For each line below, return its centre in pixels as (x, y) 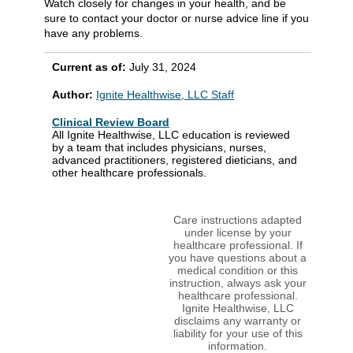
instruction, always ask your (238, 282)
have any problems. (93, 33)
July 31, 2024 (163, 67)
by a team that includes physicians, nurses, (159, 147)
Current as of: (91, 67)
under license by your (238, 232)
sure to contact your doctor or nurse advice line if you (176, 18)
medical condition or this (238, 270)
